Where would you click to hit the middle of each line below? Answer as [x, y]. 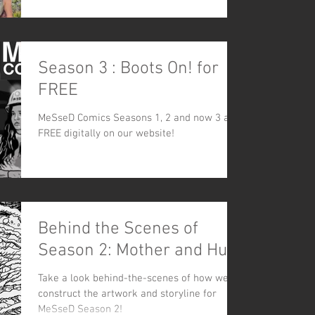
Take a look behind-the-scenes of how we [133, 278]
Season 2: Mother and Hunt [140, 251]
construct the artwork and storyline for [127, 294]
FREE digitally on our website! [106, 134]
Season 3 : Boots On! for [128, 69]
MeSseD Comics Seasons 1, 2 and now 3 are [139, 118]
